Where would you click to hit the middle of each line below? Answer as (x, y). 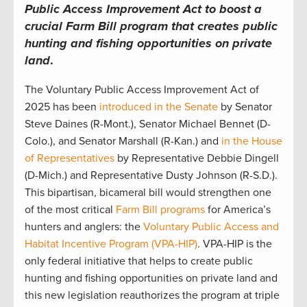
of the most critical (70, 210)
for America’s (238, 210)
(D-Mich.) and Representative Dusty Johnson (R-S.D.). (151, 176)
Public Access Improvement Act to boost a (143, 9)
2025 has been (62, 107)
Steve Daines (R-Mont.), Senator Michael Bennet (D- (148, 124)
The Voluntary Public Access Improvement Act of (142, 90)
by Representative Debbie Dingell (197, 159)
